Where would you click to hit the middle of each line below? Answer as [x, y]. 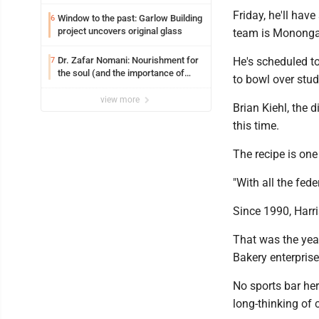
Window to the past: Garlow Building [130, 19]
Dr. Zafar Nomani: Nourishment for [128, 61]
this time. [256, 126]
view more [121, 100]
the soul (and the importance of [121, 73]
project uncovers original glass [120, 31]
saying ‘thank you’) [95, 86]
